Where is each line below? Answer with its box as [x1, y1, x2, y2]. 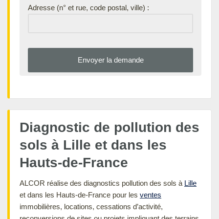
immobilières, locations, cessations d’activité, [20, 202, 163, 211]
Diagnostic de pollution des [20, 119, 199, 135]
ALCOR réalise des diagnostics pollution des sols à [20, 178, 184, 187]
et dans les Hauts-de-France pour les [20, 190, 140, 199]
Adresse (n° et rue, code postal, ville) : [28, 3, 149, 12]
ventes [140, 190, 161, 199]
